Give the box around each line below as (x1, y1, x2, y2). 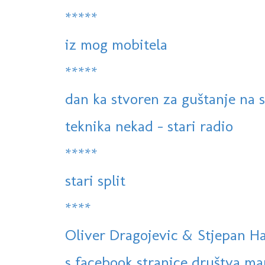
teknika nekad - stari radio (65, 117, 233, 136)
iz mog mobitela (65, 35, 167, 54)
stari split (65, 171, 125, 190)
